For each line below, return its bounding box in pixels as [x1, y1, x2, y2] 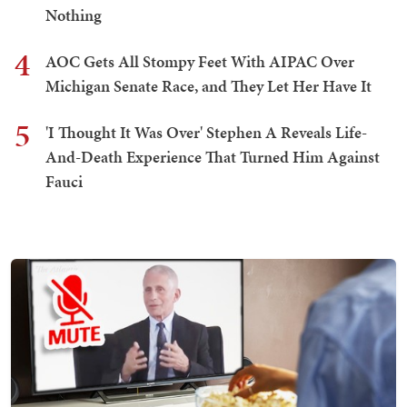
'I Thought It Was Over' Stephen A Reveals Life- [45, 121, 367, 144]
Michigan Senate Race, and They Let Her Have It [45, 74, 372, 98]
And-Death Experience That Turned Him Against [45, 145, 380, 169]
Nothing [45, 4, 102, 27]
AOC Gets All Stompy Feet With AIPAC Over [45, 50, 354, 74]
